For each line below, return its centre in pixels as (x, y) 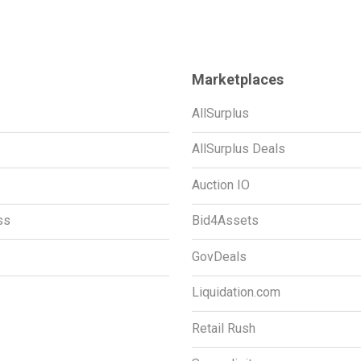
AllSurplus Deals (238, 149)
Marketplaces (237, 79)
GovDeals (219, 256)
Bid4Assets (225, 221)
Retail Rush (223, 328)
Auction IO (220, 185)
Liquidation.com (236, 293)
